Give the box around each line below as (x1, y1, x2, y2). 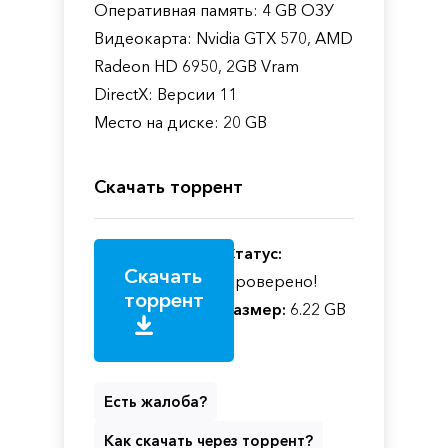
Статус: (224, 242, 282, 263)
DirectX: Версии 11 (94, 83, 237, 104)
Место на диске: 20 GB (94, 111, 267, 132)
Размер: (224, 298, 286, 319)
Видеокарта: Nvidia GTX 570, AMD (94, 27, 353, 48)
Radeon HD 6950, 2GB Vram (94, 55, 299, 76)
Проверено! (224, 270, 318, 291)
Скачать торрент (94, 175, 243, 198)
